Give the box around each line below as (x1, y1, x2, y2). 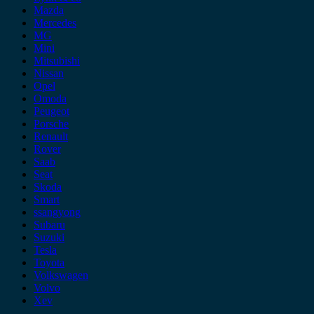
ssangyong (34, 205, 81, 218)
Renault (34, 130, 68, 142)
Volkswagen (34, 268, 88, 281)
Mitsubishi (34, 54, 80, 67)
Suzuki (34, 231, 64, 243)
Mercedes (34, 16, 76, 29)
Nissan (34, 67, 64, 79)
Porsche (34, 117, 69, 130)
